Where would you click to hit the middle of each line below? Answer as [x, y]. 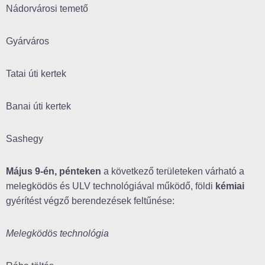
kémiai [230, 186]
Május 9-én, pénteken [54, 172]
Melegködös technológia [57, 234]
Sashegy [25, 139]
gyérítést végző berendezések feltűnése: [90, 201]
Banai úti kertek [38, 106]
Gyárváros [28, 41]
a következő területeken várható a [173, 172]
